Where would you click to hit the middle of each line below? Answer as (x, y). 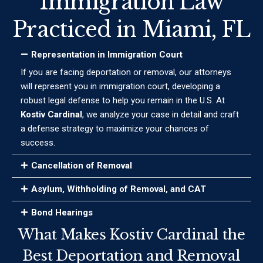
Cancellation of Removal (82, 166)
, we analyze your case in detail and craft (161, 115)
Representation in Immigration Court (107, 55)
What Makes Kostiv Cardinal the (131, 235)
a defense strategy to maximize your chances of (115, 129)
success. (38, 143)
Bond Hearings (62, 213)
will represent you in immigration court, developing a (120, 87)
